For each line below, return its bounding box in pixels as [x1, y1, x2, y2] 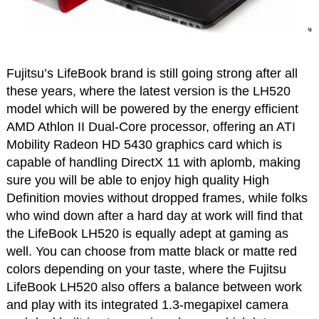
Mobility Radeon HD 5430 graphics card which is [6, 137, 282, 152]
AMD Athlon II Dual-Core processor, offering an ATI [6, 120, 296, 135]
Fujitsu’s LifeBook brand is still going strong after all [6, 66, 298, 81]
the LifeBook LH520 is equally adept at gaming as [6, 226, 288, 241]
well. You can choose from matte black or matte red [6, 244, 297, 259]
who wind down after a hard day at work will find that [6, 209, 303, 224]
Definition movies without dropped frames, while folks [6, 191, 308, 206]
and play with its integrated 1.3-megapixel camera [6, 298, 288, 313]
